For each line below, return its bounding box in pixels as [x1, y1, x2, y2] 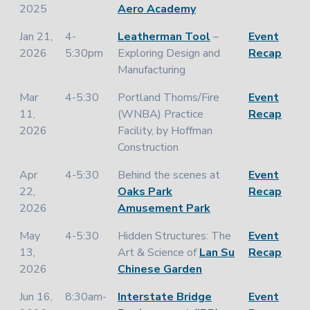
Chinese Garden [118, 262, 202, 277]
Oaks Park [118, 184, 172, 199]
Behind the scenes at [118, 167, 220, 183]
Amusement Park [118, 201, 210, 216]
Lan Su [199, 245, 235, 260]
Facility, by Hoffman [118, 123, 212, 138]
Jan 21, [19, 29, 53, 44]
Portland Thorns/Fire [118, 90, 219, 105]
